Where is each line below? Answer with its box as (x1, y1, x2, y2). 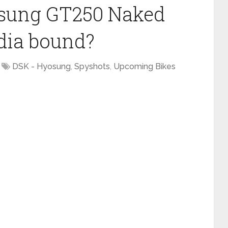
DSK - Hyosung (12, 62, 71, 71)
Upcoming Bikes (113, 62, 176, 71)
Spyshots (74, 62, 110, 71)
